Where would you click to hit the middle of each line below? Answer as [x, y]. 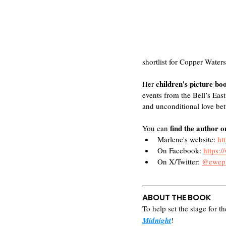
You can [156, 128]
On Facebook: [180, 150]
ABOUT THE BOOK [177, 197]
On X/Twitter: [180, 161]
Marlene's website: [187, 139]
